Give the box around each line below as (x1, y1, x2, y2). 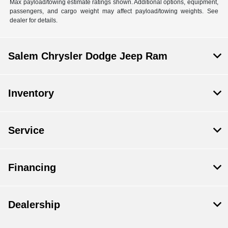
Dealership (8, 198, 60, 210)
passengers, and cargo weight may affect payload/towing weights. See (10, 7, 218, 15)
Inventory (8, 87, 54, 99)
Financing (8, 161, 56, 173)
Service (8, 124, 44, 136)
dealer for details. (10, 16, 58, 24)
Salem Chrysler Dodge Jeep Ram (8, 50, 167, 62)
